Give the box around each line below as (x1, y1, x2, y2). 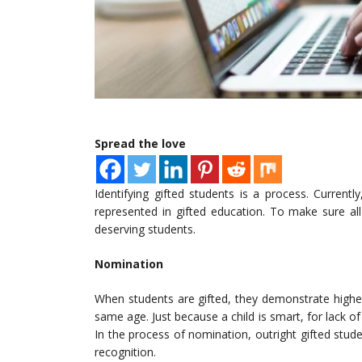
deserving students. (95, 221, 196, 238)
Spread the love (95, 136, 186, 152)
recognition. (95, 344, 156, 360)
